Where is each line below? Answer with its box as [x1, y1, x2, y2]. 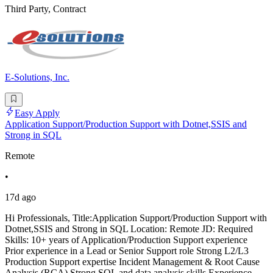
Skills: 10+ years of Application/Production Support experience [5, 234, 247, 245]
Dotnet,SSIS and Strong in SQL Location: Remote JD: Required [5, 223, 253, 234]
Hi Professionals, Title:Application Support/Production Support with [5, 212, 267, 223]
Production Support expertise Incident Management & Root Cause [5, 256, 260, 267]
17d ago [5, 191, 36, 202]
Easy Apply [15, 107, 60, 118]
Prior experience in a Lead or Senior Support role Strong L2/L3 [5, 245, 249, 256]
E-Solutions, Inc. [5, 72, 69, 83]
